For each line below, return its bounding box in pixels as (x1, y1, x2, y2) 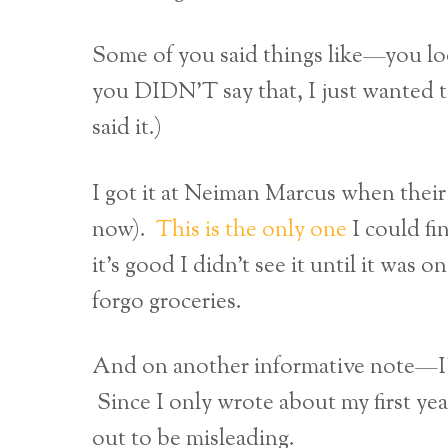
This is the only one (156, 213, 347, 247)
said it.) (92, 112, 162, 146)
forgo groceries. (92, 285, 242, 319)
